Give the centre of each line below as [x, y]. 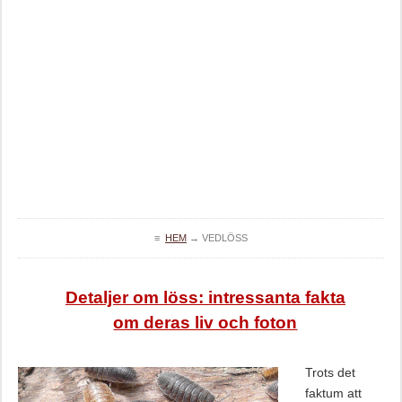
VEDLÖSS [224, 238]
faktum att [333, 393]
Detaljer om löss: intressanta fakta [205, 297]
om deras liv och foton [205, 323]
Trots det [330, 372]
